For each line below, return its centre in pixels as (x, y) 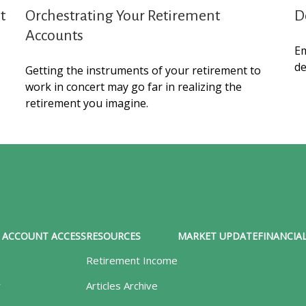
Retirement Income (132, 260)
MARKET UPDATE (218, 236)
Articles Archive (122, 285)
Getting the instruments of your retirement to (143, 71)
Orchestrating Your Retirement (123, 16)
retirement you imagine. (87, 103)
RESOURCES (114, 236)
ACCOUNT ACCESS (44, 236)
